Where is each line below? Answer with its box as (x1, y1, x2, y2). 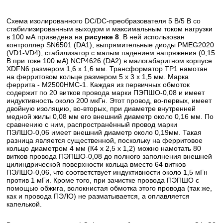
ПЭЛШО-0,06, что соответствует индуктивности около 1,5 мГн (6, 168, 208, 177)
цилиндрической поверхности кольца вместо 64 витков (6, 160, 186, 169)
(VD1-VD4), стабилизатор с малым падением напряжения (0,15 (6, 49, 216, 57)
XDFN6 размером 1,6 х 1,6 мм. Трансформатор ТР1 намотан (6, 65, 208, 73)
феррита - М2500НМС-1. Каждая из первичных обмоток (6, 81, 190, 89)
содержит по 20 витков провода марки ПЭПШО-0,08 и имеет (6, 89, 205, 97)
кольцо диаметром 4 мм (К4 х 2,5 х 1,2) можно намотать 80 (6, 144, 202, 153)
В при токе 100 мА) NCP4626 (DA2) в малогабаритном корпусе (6, 57, 213, 65)
